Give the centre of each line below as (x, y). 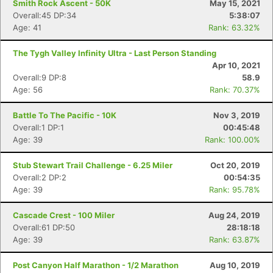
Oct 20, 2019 (235, 165)
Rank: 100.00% (232, 140)
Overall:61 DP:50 (44, 227)
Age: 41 (27, 27)
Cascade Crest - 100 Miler (64, 215)
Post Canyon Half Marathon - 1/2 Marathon (96, 265)
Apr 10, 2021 (236, 65)
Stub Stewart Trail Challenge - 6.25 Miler (93, 165)
